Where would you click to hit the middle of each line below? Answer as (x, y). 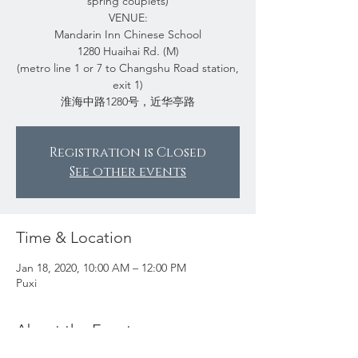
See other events (128, 172)
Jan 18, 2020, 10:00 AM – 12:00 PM (101, 268)
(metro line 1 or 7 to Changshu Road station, (128, 68)
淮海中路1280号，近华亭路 (128, 101)
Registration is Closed (128, 153)
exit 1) (128, 85)
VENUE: (128, 18)
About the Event (74, 330)
